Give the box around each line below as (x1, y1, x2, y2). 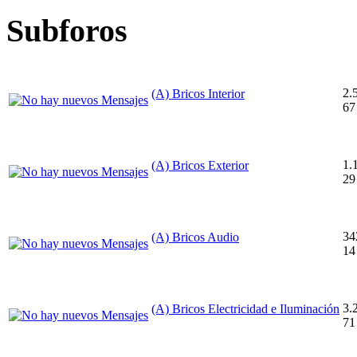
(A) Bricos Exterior (151, 159, 249, 173)
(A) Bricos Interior (151, 87, 245, 101)
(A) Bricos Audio (151, 230, 239, 245)
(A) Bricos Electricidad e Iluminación (151, 302, 339, 316)
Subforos (6, 12, 127, 49)
